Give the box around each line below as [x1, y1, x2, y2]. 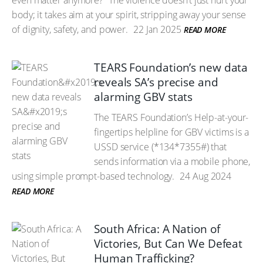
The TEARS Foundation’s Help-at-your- [94, 111, 249, 124]
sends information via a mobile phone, [94, 155, 251, 168]
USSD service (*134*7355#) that [94, 140, 227, 153]
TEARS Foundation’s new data [94, 60, 248, 75]
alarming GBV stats [94, 89, 193, 104]
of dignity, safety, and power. [12, 23, 128, 36]
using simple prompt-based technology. [12, 170, 175, 183]
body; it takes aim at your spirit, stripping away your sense [12, 8, 246, 21]
